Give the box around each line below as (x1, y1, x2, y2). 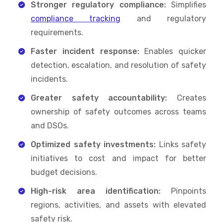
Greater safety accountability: (31, 93, 177, 103)
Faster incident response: (31, 46, 145, 56)
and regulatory (120, 13, 207, 23)
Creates (177, 93, 206, 103)
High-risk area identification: (31, 186, 171, 196)
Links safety (159, 139, 206, 149)
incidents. (31, 74, 68, 84)
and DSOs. (31, 120, 69, 130)
